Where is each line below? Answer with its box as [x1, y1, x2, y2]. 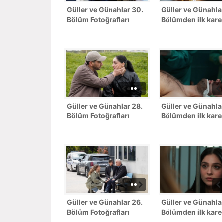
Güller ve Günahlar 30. [67, 5, 143, 14]
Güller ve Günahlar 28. [67, 101, 143, 110]
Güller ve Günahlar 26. [67, 197, 143, 206]
